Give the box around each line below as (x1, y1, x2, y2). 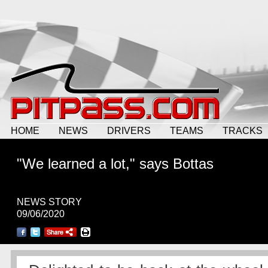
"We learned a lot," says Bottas (17, 156, 214, 172)
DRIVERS (107, 125, 151, 136)
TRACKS (223, 125, 263, 136)
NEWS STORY (17, 197, 82, 207)
